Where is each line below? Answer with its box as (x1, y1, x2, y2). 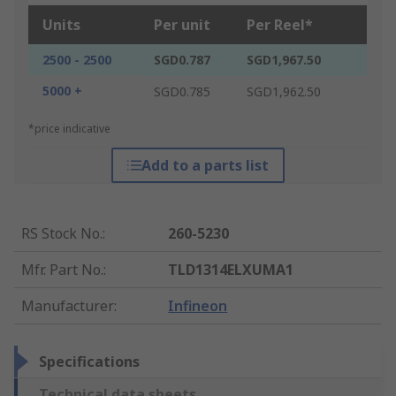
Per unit (154, 15, 210, 35)
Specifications (39, 352, 140, 372)
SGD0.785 (154, 83, 210, 101)
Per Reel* (247, 15, 313, 35)
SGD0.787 (154, 51, 210, 69)
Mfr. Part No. (21, 260, 103, 280)
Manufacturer (21, 296, 114, 316)
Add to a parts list (141, 156, 269, 176)
